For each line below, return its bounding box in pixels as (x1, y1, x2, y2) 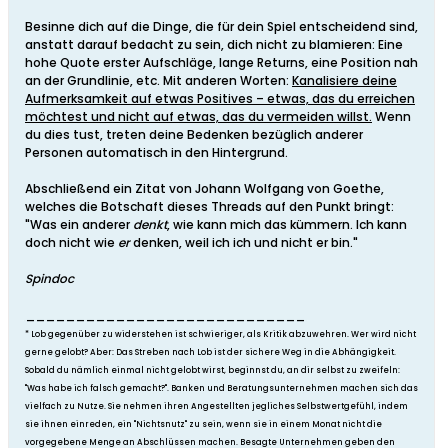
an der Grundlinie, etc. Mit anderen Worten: (25, 72, 292, 90)
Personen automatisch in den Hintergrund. (25, 144, 288, 162)
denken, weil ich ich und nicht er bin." (133, 234, 358, 252)
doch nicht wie (25, 234, 118, 252)
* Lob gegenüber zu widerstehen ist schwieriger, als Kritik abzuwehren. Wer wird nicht (25, 329, 416, 341)
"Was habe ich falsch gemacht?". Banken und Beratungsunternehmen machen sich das (25, 383, 418, 395)
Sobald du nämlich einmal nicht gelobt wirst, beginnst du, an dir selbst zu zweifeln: (25, 365, 400, 377)
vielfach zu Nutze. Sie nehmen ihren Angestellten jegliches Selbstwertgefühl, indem (25, 401, 408, 413)
